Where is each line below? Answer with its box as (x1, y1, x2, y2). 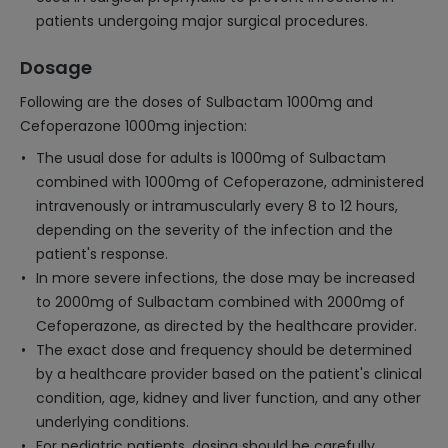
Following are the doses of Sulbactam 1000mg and (20, 92, 373, 112)
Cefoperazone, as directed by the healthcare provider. (36, 316, 417, 336)
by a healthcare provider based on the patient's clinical (36, 364, 422, 384)
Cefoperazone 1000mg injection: (20, 116, 247, 136)
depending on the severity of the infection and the (36, 220, 393, 240)
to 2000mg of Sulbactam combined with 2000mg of (36, 292, 405, 312)
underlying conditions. (36, 412, 189, 432)
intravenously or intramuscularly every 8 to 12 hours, (36, 196, 398, 216)
